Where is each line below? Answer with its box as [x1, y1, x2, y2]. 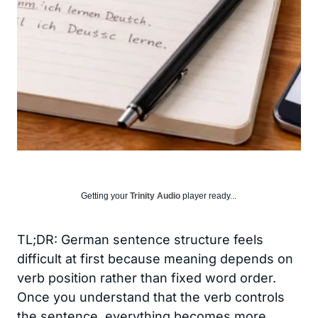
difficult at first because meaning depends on [17, 251, 293, 266]
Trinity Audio [130, 191, 180, 201]
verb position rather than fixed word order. [17, 270, 276, 285]
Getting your [81, 191, 130, 201]
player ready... [180, 191, 236, 201]
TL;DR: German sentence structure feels [17, 232, 263, 247]
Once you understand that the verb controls [17, 290, 285, 305]
